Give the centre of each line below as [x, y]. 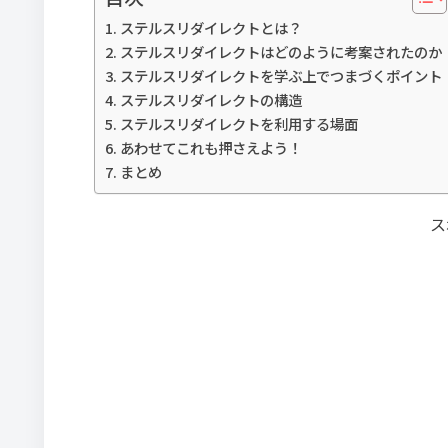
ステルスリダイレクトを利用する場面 [238, 123]
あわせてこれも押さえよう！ [210, 147]
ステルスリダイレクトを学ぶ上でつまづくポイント [280, 75]
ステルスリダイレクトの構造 [210, 99]
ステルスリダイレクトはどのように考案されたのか [280, 51]
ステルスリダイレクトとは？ [210, 27]
